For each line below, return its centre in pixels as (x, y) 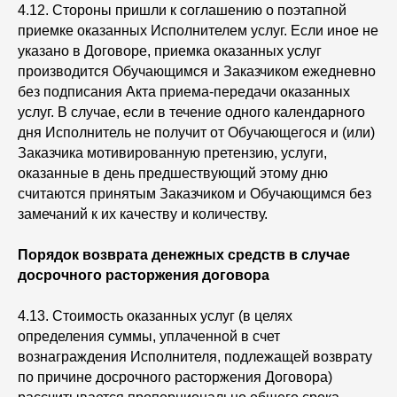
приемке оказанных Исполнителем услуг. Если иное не (198, 31)
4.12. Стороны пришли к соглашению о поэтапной (182, 10)
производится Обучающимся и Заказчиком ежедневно (197, 71)
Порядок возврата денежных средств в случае (184, 255)
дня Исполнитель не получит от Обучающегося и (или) (196, 132)
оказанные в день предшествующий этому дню (173, 173)
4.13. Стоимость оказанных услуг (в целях (155, 316)
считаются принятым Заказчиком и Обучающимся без (195, 194)
